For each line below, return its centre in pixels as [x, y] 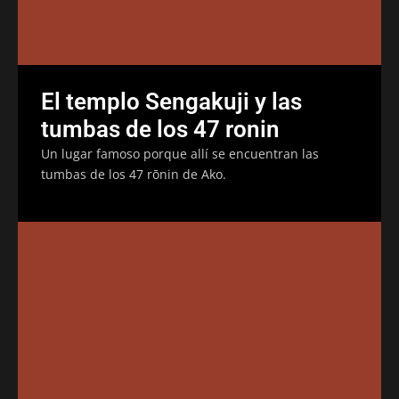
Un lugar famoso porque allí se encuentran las [180, 153]
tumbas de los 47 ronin [160, 129]
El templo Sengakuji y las [171, 101]
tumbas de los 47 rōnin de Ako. [134, 174]
